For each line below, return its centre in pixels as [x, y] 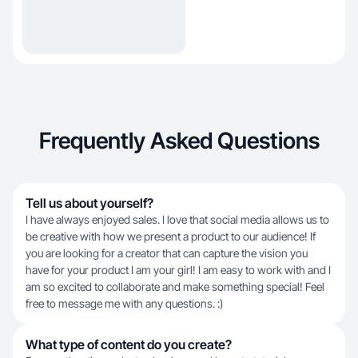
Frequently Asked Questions [179, 141]
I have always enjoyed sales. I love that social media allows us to [177, 219]
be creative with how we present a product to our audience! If [171, 236]
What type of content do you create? [129, 344]
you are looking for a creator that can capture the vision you [167, 253]
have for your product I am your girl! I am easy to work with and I [178, 270]
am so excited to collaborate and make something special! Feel [175, 286]
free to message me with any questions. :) [124, 303]
